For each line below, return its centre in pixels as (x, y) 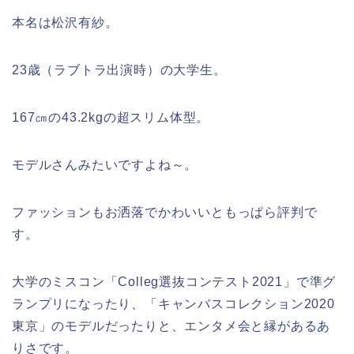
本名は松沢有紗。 (65, 22)
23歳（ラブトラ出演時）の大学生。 (119, 70)
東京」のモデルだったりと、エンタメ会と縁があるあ (171, 326)
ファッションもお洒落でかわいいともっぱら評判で (165, 212)
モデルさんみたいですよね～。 (105, 164)
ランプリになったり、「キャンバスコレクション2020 (173, 303)
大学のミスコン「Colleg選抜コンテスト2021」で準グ (174, 281)
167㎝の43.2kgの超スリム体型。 (111, 117)
